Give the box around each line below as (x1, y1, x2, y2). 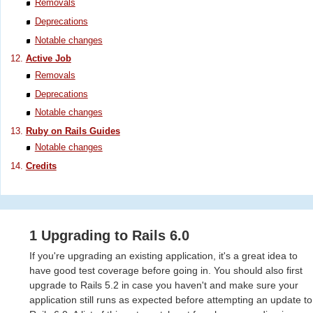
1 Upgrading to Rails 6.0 (29, 228, 189, 244)
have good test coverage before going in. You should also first (29, 265, 303, 277)
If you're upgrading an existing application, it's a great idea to (29, 250, 298, 262)
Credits (25, 161, 57, 172)
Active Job (25, 53, 71, 64)
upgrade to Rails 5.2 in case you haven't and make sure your (29, 279, 298, 291)
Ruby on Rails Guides (25, 125, 120, 136)
